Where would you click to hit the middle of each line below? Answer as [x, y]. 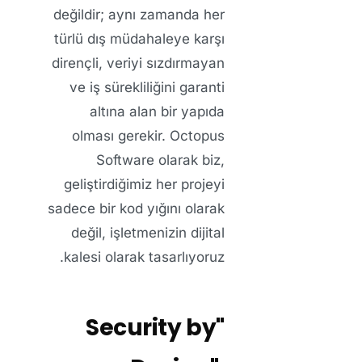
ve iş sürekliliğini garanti [147, 88]
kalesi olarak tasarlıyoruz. [144, 257]
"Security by [151, 328]
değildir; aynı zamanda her [139, 15]
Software [125, 160]
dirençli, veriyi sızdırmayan [138, 63]
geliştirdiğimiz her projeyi [144, 185]
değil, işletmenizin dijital [148, 233]
